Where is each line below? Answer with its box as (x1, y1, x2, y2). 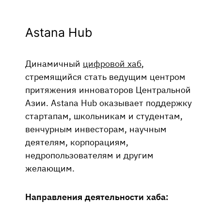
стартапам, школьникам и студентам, (25, 109, 183, 122)
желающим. (25, 162, 75, 174)
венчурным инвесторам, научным (25, 123, 167, 135)
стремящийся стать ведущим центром (25, 70, 186, 82)
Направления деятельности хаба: (25, 190, 169, 202)
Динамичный (25, 57, 83, 69)
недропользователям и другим (25, 149, 154, 161)
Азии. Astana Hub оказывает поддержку (25, 96, 192, 108)
